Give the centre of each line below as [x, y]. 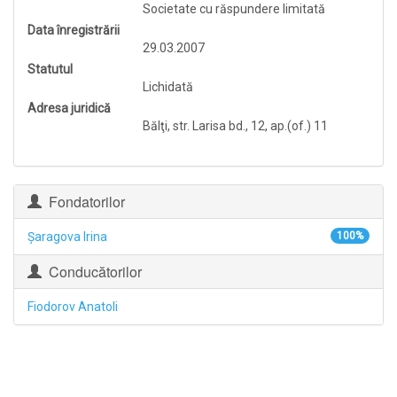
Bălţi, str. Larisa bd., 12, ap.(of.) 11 [235, 126]
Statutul [50, 69]
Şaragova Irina [67, 237]
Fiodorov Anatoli [73, 307]
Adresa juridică [69, 108]
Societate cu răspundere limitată [234, 9]
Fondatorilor [83, 202]
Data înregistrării [74, 30]
